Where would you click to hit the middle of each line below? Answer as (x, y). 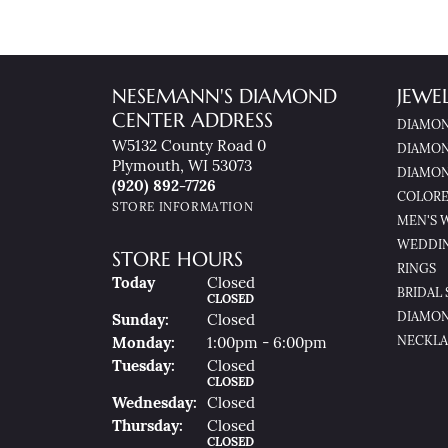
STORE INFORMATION (183, 208)
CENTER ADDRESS (192, 120)
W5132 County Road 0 (189, 147)
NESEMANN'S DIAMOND (224, 96)
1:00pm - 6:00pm (267, 344)
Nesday (168, 404)
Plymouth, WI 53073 (182, 167)
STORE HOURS (177, 259)
